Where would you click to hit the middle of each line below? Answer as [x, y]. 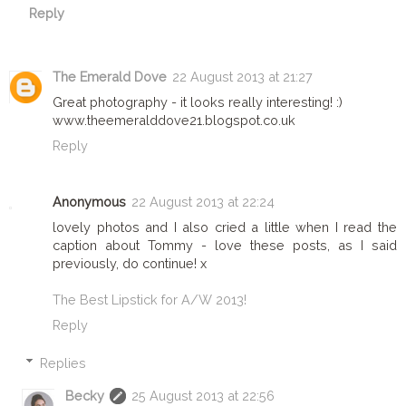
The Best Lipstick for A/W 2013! [150, 299]
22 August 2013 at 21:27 [242, 76]
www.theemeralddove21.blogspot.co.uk [174, 120]
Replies [63, 362]
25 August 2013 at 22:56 [203, 395]
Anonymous [89, 201]
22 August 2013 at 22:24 [203, 201]
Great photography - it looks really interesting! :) [198, 101]
